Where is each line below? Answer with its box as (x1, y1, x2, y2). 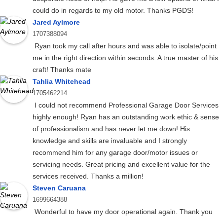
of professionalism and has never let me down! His (33, 125, 190, 133)
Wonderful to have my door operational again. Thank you (33, 208, 213, 216)
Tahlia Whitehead (33, 77, 91, 86)
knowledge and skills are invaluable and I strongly (33, 137, 187, 145)
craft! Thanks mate (33, 66, 91, 74)
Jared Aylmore (33, 18, 80, 27)
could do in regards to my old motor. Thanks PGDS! (33, 6, 193, 15)
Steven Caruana (33, 184, 86, 192)
